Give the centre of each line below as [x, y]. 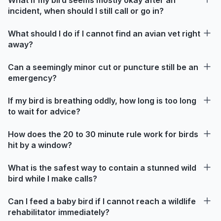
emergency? [32, 78]
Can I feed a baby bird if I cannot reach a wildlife [102, 201]
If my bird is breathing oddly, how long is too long [102, 100]
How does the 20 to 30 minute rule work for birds [103, 134]
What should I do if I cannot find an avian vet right [104, 33]
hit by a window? [40, 145]
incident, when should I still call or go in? [86, 11]
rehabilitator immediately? [59, 212]
